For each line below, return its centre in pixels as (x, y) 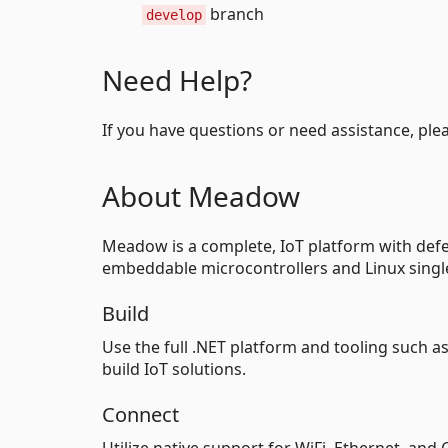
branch (235, 14)
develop (174, 15)
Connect (140, 414)
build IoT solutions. (174, 369)
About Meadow (201, 196)
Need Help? (177, 80)
